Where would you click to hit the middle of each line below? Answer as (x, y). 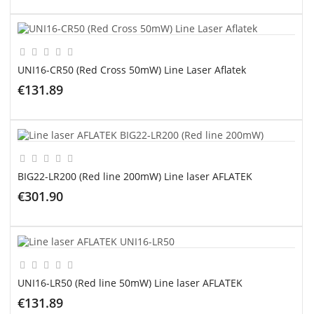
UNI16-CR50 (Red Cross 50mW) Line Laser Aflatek (132, 70)
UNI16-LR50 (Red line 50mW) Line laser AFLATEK (130, 282)
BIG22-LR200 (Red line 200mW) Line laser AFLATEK (135, 177)
